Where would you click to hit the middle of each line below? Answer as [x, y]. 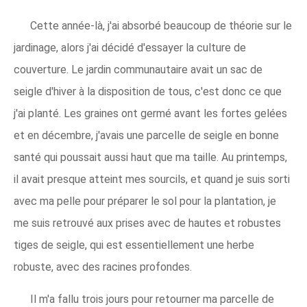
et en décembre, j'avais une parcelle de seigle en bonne [146, 136]
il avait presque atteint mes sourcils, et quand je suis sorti [152, 180]
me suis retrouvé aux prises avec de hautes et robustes [147, 223]
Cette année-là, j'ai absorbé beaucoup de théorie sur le [161, 26]
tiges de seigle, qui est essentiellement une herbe [134, 245]
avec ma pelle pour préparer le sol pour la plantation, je [145, 201]
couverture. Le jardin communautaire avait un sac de [138, 70]
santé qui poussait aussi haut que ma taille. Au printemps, [150, 158]
